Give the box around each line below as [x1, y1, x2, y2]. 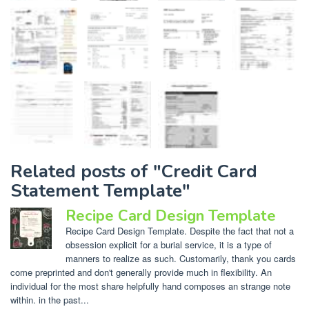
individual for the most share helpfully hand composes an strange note [10, 279, 290, 292]
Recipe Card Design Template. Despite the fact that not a [66, 223, 294, 237]
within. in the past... [10, 292, 89, 306]
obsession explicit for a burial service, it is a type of [66, 237, 272, 251]
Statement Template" [10, 178, 190, 203]
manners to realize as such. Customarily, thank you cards [66, 251, 296, 265]
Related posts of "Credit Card [10, 159, 257, 183]
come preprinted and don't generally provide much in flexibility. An [10, 265, 272, 279]
